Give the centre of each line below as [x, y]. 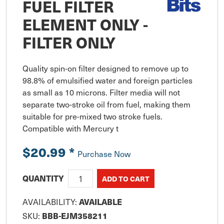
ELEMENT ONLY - [85, 24]
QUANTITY [43, 178]
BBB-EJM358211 [75, 216]
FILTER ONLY [69, 42]
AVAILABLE [100, 202]
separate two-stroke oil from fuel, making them [106, 104]
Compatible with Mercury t [70, 128]
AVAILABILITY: [51, 202]
